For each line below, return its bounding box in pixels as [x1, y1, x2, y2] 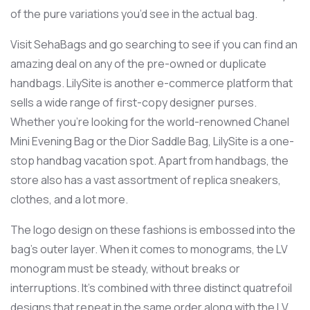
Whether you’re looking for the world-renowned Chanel [10, 114, 289, 129]
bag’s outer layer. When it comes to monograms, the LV [10, 241, 288, 257]
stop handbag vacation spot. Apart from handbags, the [10, 153, 289, 168]
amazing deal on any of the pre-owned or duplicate [10, 56, 266, 71]
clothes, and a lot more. [10, 192, 128, 207]
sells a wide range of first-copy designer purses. [10, 95, 257, 110]
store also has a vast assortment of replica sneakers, [10, 172, 281, 188]
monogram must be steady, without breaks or [10, 261, 240, 276]
